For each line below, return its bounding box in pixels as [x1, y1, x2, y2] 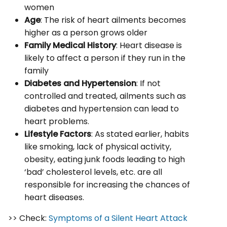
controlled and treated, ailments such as [24, 90, 186, 102]
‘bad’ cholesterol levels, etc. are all [24, 166, 162, 178]
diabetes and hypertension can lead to [24, 103, 179, 115]
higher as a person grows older [24, 27, 147, 39]
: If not [136, 78, 161, 90]
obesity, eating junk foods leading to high [24, 154, 185, 166]
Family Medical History [24, 40, 116, 52]
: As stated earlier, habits [91, 128, 189, 140]
